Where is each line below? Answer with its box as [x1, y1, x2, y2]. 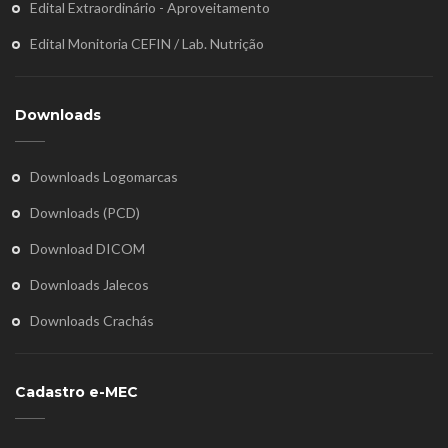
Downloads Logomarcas [30, 168, 178, 186]
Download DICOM [30, 240, 145, 258]
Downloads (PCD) [30, 204, 140, 222]
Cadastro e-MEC [15, 383, 138, 402]
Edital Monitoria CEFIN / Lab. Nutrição [30, 35, 264, 53]
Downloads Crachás [30, 312, 154, 330]
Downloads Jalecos [30, 276, 149, 294]
